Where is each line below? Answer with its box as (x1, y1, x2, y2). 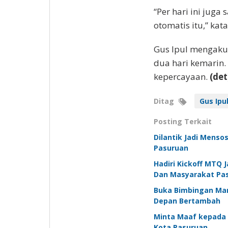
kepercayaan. (153, 71, 210, 83)
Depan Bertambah (153, 196, 220, 206)
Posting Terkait (153, 117, 212, 127)
